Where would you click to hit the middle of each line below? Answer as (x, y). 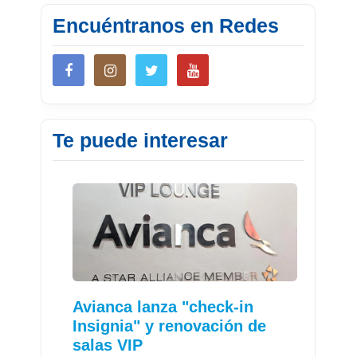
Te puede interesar (141, 141)
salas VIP (108, 345)
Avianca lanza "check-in (163, 307)
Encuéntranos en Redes (166, 26)
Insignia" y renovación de (170, 326)
